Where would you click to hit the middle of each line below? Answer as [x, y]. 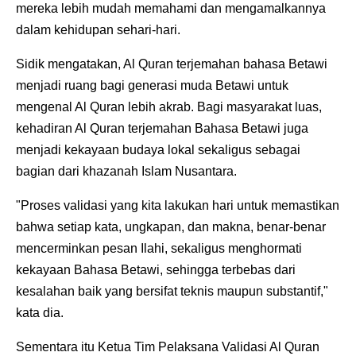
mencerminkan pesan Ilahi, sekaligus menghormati [159, 249]
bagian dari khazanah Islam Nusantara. [126, 172]
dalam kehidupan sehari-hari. [98, 30]
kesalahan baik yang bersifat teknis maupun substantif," [172, 292]
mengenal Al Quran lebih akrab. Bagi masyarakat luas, [169, 107]
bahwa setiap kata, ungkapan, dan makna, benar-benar [171, 227]
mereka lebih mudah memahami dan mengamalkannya [171, 9]
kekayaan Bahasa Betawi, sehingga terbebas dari [156, 270]
